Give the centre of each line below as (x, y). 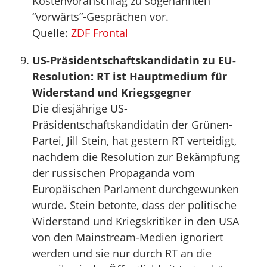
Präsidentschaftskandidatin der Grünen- (132, 125)
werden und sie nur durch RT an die (122, 253)
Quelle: (52, 33)
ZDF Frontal (100, 33)
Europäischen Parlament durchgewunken (136, 189)
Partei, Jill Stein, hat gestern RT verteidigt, (134, 141)
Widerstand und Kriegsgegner (112, 92)
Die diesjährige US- (80, 108)
